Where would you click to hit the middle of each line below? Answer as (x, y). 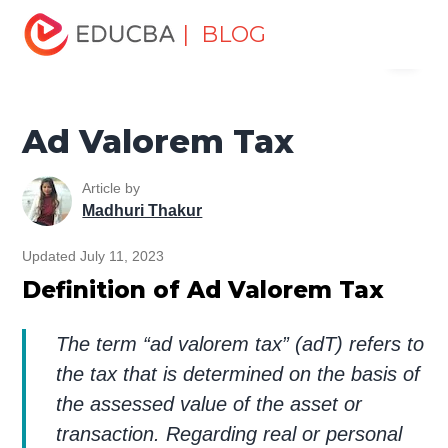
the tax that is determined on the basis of (238, 373)
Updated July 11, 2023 (93, 255)
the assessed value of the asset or (209, 403)
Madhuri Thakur (142, 211)
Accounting (351, 11)
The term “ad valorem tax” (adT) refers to (240, 343)
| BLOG (224, 34)
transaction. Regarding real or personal (229, 433)
